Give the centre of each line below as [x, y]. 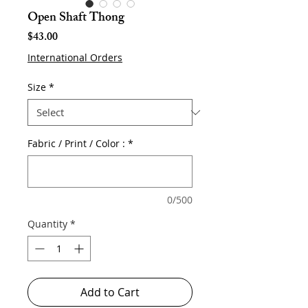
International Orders [75, 57]
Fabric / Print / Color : [76, 143]
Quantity [47, 224]
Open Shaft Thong [76, 19]
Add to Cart [110, 292]
